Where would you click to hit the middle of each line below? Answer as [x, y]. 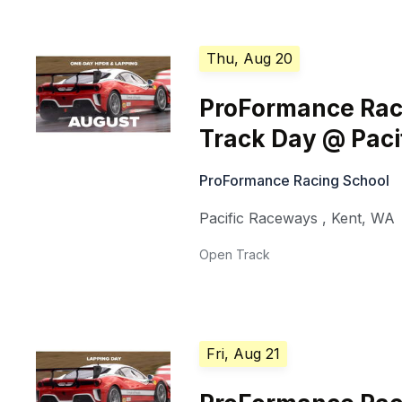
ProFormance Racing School [295, 181]
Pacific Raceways [259, 218]
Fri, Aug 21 [244, 354]
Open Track [235, 255]
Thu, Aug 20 [250, 59]
